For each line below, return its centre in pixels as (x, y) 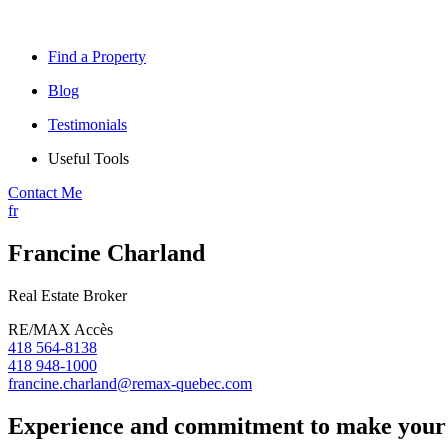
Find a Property (97, 56)
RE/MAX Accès (60, 329)
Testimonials (87, 124)
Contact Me (45, 192)
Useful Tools (88, 158)
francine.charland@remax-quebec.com (130, 383)
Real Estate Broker (67, 295)
